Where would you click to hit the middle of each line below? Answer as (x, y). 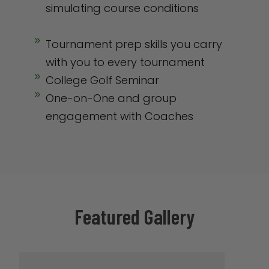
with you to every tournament (125, 62)
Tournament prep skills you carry (134, 44)
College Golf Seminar (102, 80)
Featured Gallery (134, 216)
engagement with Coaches (119, 116)
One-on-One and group (111, 98)
